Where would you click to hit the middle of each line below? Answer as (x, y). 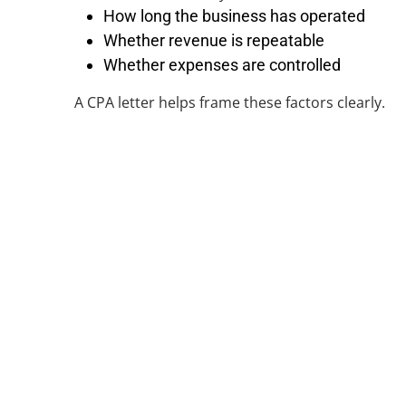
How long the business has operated (234, 16)
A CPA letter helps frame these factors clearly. (230, 102)
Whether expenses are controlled (222, 65)
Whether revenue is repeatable (214, 40)
